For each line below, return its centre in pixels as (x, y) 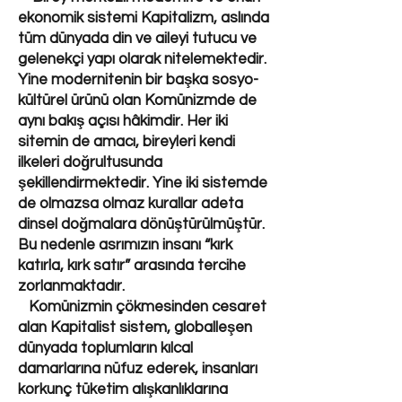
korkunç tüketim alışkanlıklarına (123, 389)
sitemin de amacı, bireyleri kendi (127, 142)
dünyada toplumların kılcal (105, 348)
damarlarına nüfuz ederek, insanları (138, 369)
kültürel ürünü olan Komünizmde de (137, 100)
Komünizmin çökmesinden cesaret (142, 307)
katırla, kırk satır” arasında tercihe (132, 266)
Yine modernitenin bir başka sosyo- (138, 80)
